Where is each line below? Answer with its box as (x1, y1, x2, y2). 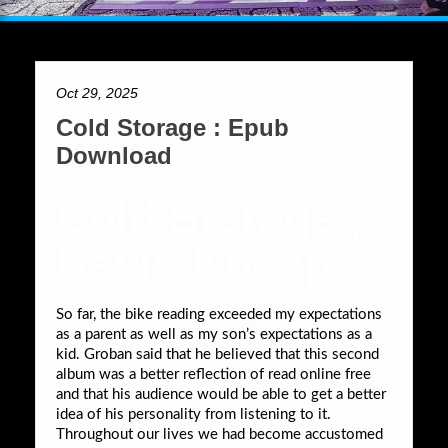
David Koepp (56, 236, 331, 288)
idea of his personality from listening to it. (56, 406, 331, 422)
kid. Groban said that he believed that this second (56, 346, 379, 362)
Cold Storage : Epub (56, 113, 289, 141)
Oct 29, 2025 (56, 84, 138, 101)
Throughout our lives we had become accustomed (56, 426, 383, 442)
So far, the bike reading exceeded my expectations (56, 306, 382, 322)
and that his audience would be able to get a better (56, 386, 386, 402)
